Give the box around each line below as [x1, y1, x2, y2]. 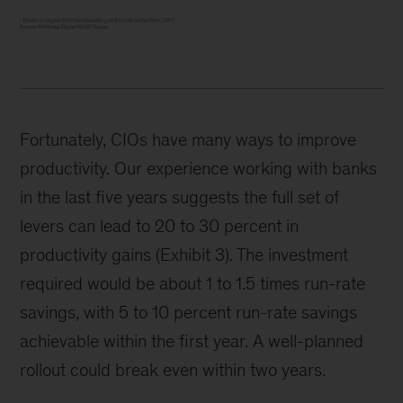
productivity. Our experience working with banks [20, 158, 378, 179]
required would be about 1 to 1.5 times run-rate [20, 273, 366, 294]
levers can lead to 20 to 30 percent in [20, 216, 300, 237]
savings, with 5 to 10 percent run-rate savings [20, 302, 358, 323]
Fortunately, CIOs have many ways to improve [20, 130, 357, 150]
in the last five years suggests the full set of [20, 187, 340, 208]
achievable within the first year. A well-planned [20, 331, 364, 352]
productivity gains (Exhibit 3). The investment [20, 245, 349, 265]
